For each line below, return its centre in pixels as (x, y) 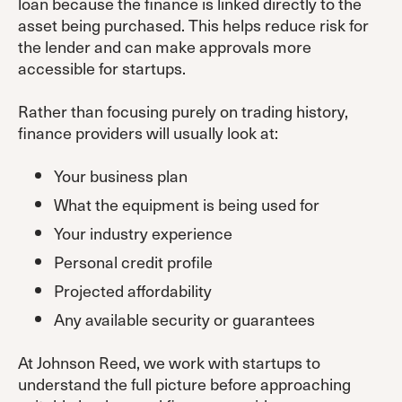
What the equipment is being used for (187, 204)
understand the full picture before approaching (184, 383)
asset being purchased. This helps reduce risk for (193, 24)
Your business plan (121, 175)
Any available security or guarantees (184, 319)
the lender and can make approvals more (165, 46)
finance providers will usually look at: (148, 132)
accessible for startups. (102, 67)
